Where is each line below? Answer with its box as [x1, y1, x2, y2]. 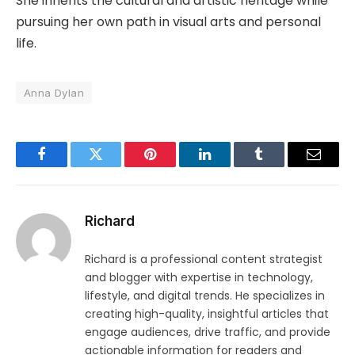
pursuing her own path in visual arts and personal [16, 12, 321, 31]
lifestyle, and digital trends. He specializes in [85, 287, 325, 303]
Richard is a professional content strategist [85, 250, 323, 267]
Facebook [40, 158, 96, 173]
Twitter [94, 158, 136, 173]
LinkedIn [203, 158, 256, 173]
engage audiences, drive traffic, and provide [85, 323, 330, 340]
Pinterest [149, 158, 200, 173]
